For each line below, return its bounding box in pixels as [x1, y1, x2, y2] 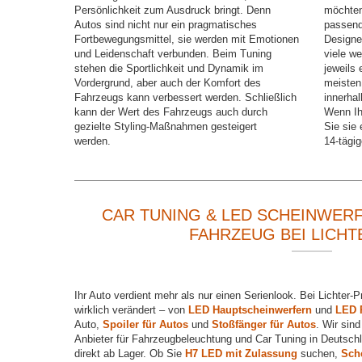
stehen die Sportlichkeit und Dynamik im [74, 62, 264, 75]
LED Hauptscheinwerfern [188, 304, 313, 317]
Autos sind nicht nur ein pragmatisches [74, 19, 258, 32]
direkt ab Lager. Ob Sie [74, 347, 186, 360]
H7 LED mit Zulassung [185, 347, 301, 360]
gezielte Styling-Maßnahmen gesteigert [74, 120, 258, 133]
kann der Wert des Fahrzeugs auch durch [74, 106, 268, 119]
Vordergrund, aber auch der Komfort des [74, 77, 262, 90]
